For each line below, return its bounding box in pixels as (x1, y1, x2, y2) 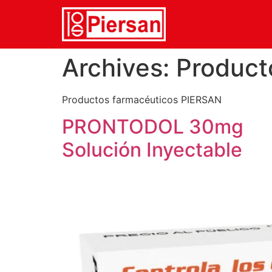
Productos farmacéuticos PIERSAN (62, 93, 222, 106)
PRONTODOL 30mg (62, 115, 243, 139)
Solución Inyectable (62, 138, 242, 162)
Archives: (62, 53, 176, 83)
